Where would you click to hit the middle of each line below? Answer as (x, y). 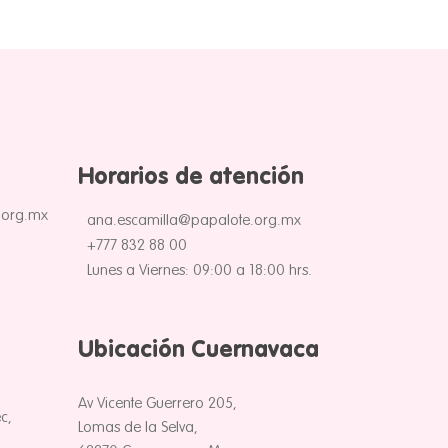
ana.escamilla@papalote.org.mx (194, 220)
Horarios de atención (191, 177)
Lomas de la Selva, (138, 427)
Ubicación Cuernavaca (198, 350)
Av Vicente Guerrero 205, (157, 403)
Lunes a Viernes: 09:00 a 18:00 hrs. (199, 270)
